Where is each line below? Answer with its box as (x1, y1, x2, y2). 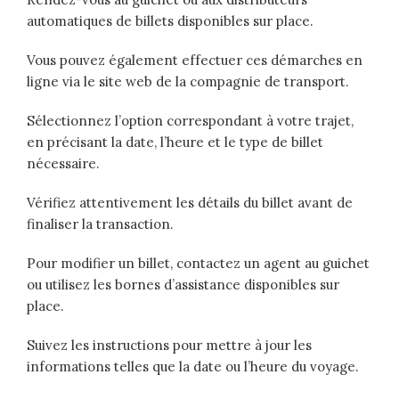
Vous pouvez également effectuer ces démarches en (27, 51, 362, 69)
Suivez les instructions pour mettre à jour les (27, 336, 312, 354)
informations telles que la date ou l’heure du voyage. (27, 357, 359, 375)
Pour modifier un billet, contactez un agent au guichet (27, 254, 370, 272)
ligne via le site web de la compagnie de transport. (27, 72, 349, 90)
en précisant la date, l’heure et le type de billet (27, 133, 323, 151)
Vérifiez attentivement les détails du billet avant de (27, 193, 353, 211)
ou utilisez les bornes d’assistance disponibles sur (27, 275, 339, 293)
